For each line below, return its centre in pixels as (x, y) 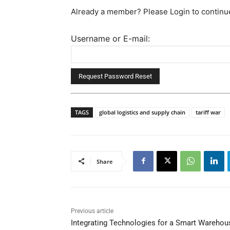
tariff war (208, 112)
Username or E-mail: (110, 38)
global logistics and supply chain (142, 112)
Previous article (92, 211)
